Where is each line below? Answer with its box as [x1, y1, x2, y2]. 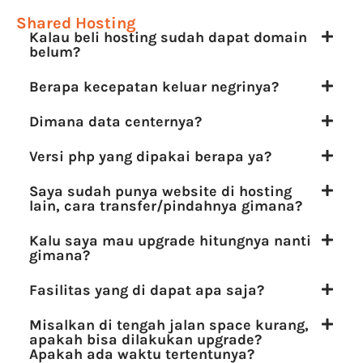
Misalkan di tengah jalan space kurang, [29, 315, 309, 334]
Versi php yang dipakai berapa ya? [29, 147, 271, 165]
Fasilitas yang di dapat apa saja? [29, 280, 264, 299]
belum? [29, 42, 80, 61]
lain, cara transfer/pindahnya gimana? [29, 196, 302, 215]
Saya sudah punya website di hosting [29, 181, 292, 200]
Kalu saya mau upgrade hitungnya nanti [29, 231, 311, 250]
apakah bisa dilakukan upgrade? [29, 330, 262, 348]
